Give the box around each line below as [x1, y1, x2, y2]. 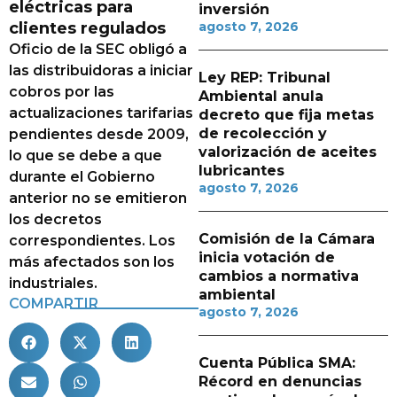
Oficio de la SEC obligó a [9, 41, 187, 58]
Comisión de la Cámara [198, 230, 375, 247]
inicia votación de [198, 249, 335, 266]
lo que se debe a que [9, 147, 162, 164]
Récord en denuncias [198, 373, 362, 390]
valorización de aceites [198, 144, 377, 160]
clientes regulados [9, 19, 166, 38]
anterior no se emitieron [9, 190, 187, 206]
